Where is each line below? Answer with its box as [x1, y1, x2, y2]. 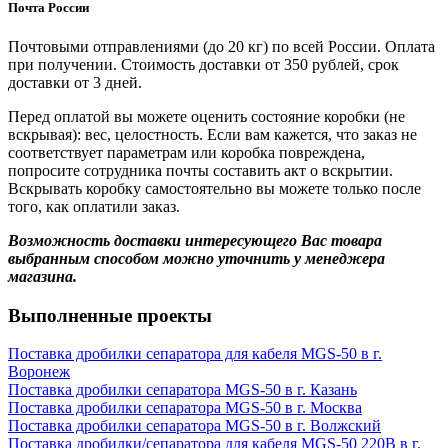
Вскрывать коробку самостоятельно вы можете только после [8, 179, 421, 197]
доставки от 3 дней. [8, 73, 142, 91]
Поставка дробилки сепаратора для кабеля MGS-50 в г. [8, 345, 382, 363]
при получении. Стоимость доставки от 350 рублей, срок [8, 55, 399, 73]
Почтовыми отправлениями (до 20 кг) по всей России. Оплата [8, 37, 435, 55]
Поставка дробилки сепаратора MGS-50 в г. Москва [8, 399, 362, 417]
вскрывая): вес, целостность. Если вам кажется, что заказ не [8, 125, 417, 143]
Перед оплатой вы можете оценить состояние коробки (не [8, 107, 405, 125]
